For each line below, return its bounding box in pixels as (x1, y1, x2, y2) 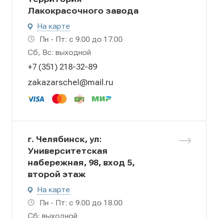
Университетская (28, 145, 108, 156)
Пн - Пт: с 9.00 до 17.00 (39, 35, 123, 44)
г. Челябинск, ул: (28, 134, 102, 144)
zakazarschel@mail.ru (28, 77, 113, 87)
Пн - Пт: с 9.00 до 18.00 (39, 198, 123, 207)
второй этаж (28, 169, 86, 179)
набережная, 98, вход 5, (28, 157, 135, 167)
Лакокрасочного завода (28, 5, 139, 16)
